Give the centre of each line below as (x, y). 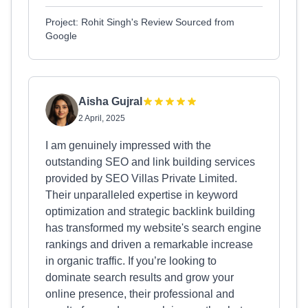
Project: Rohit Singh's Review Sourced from (140, 22)
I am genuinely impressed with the (128, 145)
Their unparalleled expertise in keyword (142, 195)
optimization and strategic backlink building (150, 211)
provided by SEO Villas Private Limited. (141, 178)
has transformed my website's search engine (153, 228)
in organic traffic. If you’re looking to (131, 261)
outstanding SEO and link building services (150, 162)
